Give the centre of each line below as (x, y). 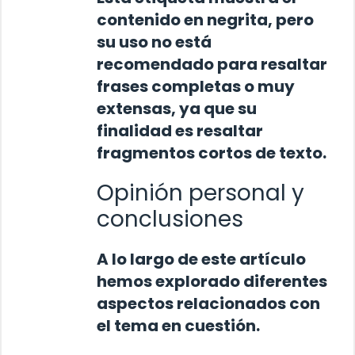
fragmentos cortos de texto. (212, 153)
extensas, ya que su (177, 108)
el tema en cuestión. (178, 325)
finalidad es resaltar (180, 130)
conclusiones (170, 219)
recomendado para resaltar (212, 64)
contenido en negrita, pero (205, 19)
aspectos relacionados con (208, 303)
